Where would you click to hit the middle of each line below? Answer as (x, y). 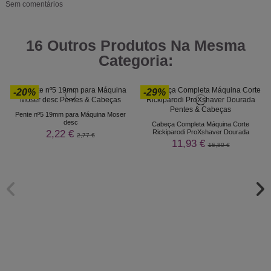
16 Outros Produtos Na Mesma (135, 46)
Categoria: (135, 61)
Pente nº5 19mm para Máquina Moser (70, 114)
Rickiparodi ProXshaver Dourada (201, 132)
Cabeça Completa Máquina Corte (201, 124)
